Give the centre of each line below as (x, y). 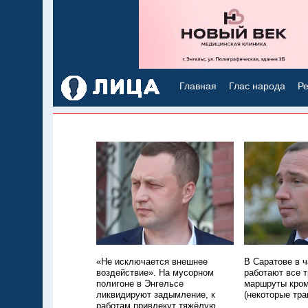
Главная (198, 86)
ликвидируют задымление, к (156, 295)
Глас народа (257, 86)
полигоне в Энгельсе (140, 284)
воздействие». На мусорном (155, 273)
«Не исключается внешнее (152, 262)
